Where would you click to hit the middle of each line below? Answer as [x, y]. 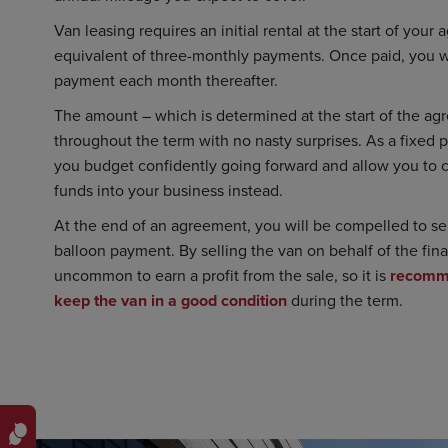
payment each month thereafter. [166, 79]
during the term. [345, 299]
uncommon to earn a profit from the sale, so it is [222, 274]
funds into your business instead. [168, 189]
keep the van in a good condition [170, 300]
